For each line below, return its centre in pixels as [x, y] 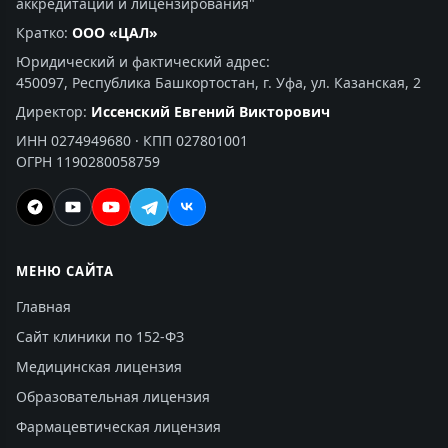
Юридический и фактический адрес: [143, 62]
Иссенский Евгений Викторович [210, 112]
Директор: [53, 112]
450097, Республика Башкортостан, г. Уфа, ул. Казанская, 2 [218, 83]
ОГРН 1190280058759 [88, 162]
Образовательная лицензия [113, 397]
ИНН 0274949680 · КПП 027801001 [132, 141]
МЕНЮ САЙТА [65, 271]
